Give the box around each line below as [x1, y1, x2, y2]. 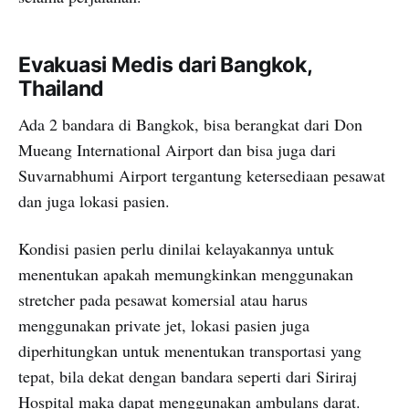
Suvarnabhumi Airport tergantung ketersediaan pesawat [18, 164, 385, 187]
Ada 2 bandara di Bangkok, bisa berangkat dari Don [18, 113, 362, 136]
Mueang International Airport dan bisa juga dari [18, 139, 336, 162]
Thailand [18, 76, 105, 102]
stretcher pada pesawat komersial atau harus [18, 288, 308, 311]
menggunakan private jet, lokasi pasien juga [18, 314, 309, 337]
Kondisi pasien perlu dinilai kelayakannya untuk [18, 237, 334, 260]
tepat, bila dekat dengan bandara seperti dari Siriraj [18, 365, 357, 388]
